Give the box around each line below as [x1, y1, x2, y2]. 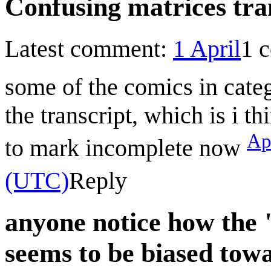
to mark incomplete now [5, 134, 247, 162]
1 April [173, 34, 241, 62]
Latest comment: [5, 34, 173, 62]
